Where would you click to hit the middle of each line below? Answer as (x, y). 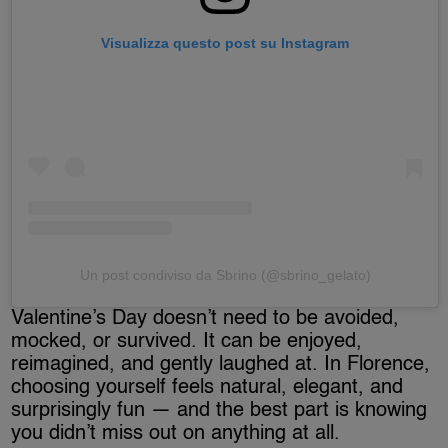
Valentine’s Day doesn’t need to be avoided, (205, 319)
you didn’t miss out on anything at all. (176, 434)
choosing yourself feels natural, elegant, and (207, 388)
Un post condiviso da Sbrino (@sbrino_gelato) (225, 275)
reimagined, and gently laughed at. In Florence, (221, 365)
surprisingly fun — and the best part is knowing (219, 411)
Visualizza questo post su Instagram (225, 42)
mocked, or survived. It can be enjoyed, (187, 342)
